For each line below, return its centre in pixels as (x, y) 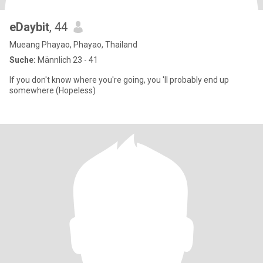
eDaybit (29, 27)
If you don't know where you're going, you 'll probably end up (86, 80)
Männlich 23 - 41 (67, 60)
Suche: (23, 60)
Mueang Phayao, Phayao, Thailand (73, 45)
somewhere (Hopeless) (53, 90)
